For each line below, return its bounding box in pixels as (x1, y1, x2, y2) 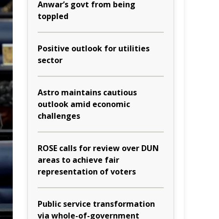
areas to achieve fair (38, 154, 119, 165)
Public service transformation (38, 198, 155, 209)
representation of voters (38, 166, 136, 177)
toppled (38, 11, 68, 22)
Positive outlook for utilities (38, 43, 150, 54)
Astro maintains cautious (38, 87, 137, 98)
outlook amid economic (38, 99, 130, 109)
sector (38, 55, 63, 66)
